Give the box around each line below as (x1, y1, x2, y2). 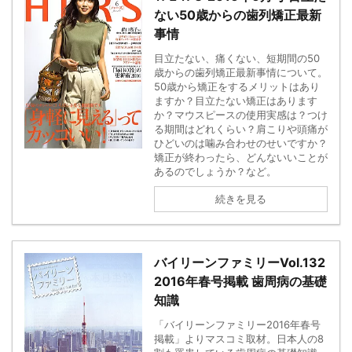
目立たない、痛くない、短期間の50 (154, 52, 320, 64)
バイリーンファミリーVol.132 (154, 255, 325, 270)
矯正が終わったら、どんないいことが (154, 151, 328, 163)
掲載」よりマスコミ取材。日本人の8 (154, 332, 324, 345)
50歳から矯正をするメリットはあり (154, 80, 320, 93)
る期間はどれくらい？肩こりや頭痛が (154, 123, 328, 135)
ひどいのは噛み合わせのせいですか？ (154, 137, 328, 149)
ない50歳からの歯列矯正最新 (154, 7, 321, 23)
